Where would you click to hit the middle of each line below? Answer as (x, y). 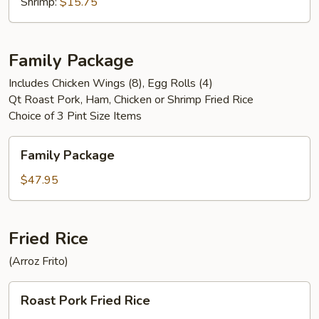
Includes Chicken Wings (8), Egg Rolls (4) (111, 83)
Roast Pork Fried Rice (85, 300)
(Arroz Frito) (38, 261)
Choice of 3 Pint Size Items (75, 116)
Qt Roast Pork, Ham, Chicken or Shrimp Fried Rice (131, 100)
